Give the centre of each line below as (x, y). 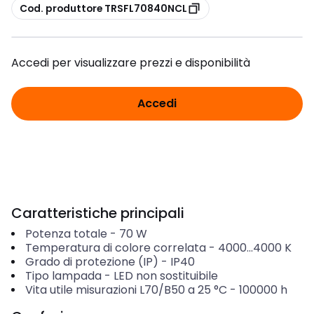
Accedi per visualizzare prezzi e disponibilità (131, 63)
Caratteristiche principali (98, 213)
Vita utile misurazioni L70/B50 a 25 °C (126, 290)
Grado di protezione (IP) (91, 262)
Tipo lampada (63, 276)
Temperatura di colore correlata (115, 248)
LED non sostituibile (165, 276)
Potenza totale (66, 234)
